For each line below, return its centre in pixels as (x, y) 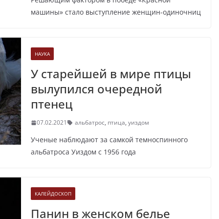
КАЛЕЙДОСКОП (53, 194)
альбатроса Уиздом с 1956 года (83, 152)
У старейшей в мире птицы (111, 74)
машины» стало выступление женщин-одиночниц (116, 12)
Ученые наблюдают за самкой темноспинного (109, 140)
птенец (51, 104)
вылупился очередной (96, 89)
